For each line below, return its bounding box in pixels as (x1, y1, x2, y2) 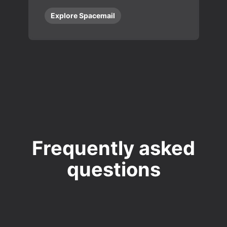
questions (66, 158, 161, 181)
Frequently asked (32, 136, 195, 160)
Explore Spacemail (50, 11, 115, 20)
